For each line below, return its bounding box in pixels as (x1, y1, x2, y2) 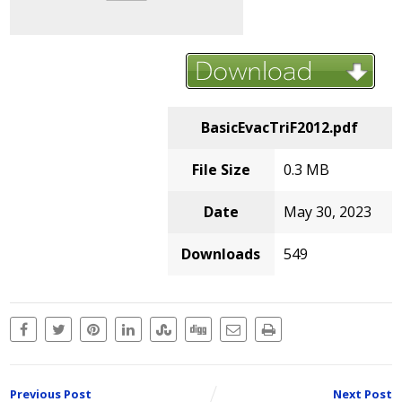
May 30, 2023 (283, 201, 371, 222)
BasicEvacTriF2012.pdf (201, 117, 359, 137)
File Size (191, 159, 250, 179)
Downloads (181, 243, 261, 264)
